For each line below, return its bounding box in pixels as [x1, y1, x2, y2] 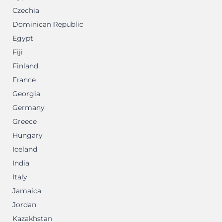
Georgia [12, 89, 40, 98]
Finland [12, 61, 38, 70]
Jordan [12, 200, 36, 209]
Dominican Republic [12, 20, 83, 29]
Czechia [12, 6, 39, 15]
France [12, 75, 36, 84]
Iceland [12, 145, 37, 154]
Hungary [12, 131, 43, 140]
